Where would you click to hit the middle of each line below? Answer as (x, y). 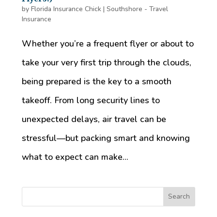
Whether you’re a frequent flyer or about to (108, 43)
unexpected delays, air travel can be (94, 119)
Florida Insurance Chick (66, 9)
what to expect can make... (75, 157)
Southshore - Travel (137, 9)
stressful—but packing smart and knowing (106, 138)
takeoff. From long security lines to (91, 100)
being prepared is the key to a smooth (96, 81)
